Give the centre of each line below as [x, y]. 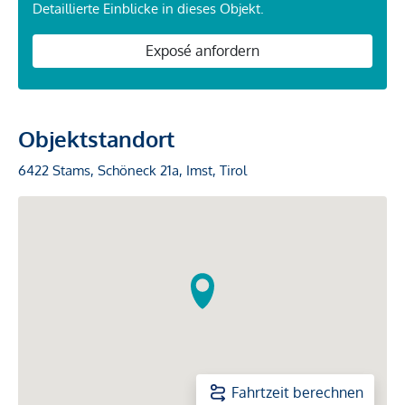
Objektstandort [96, 139]
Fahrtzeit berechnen [297, 393]
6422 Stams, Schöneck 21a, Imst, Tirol [132, 171]
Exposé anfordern [202, 51]
